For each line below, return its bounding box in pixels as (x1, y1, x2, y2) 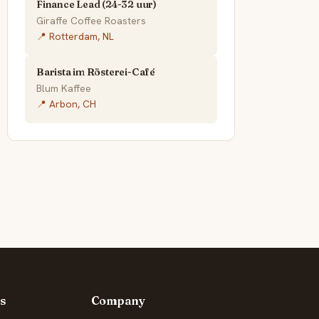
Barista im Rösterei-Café (36, 66, 155, 79)
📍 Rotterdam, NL (36, 30, 114, 43)
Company (90, 293, 145, 308)
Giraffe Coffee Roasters (36, 14, 146, 28)
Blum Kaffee (36, 82, 91, 95)
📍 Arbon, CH (36, 98, 96, 111)
